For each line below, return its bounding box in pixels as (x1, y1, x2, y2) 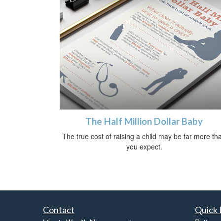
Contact (43, 204, 74, 216)
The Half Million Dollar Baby (85, 116, 203, 127)
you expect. (126, 142, 162, 152)
